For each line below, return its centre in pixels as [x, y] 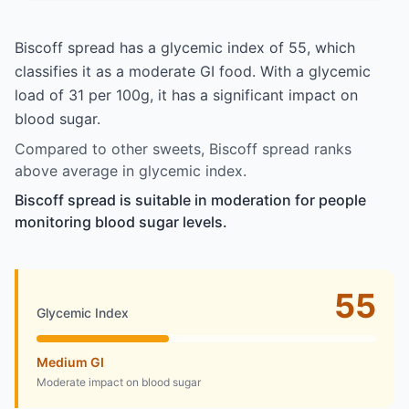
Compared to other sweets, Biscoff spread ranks [183, 148]
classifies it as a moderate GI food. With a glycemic [193, 71]
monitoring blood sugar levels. [121, 221]
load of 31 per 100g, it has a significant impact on [186, 94]
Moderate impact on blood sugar [119, 382]
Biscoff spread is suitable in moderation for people [190, 199]
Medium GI [70, 362]
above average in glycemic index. [131, 170]
